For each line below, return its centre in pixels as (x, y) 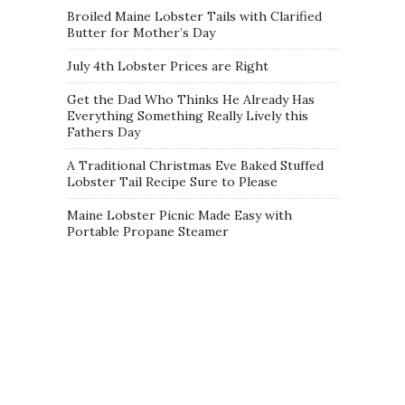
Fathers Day (104, 132)
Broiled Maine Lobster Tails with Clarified (194, 16)
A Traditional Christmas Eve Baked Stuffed (195, 165)
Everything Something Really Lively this (188, 116)
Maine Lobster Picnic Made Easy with (179, 215)
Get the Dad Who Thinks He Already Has (191, 99)
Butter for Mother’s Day (141, 33)
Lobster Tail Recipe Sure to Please (172, 182)
